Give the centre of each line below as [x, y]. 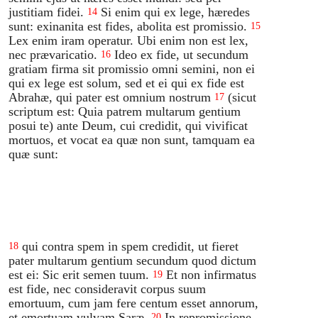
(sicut [242, 97]
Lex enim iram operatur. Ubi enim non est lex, [129, 40]
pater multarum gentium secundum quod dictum [133, 260]
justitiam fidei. [46, 12]
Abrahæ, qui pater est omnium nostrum [110, 97]
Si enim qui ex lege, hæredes [176, 12]
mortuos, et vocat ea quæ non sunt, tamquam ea [132, 139]
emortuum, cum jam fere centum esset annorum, [134, 303]
